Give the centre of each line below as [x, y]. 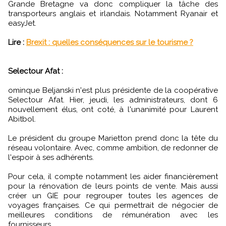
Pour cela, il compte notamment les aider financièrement [113, 176]
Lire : [16, 42]
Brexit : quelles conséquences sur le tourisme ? [110, 42]
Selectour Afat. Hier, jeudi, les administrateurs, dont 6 [113, 100]
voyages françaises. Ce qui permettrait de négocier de [113, 205]
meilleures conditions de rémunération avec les [113, 215]
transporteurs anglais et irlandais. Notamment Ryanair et [113, 13]
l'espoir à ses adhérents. [51, 157]
